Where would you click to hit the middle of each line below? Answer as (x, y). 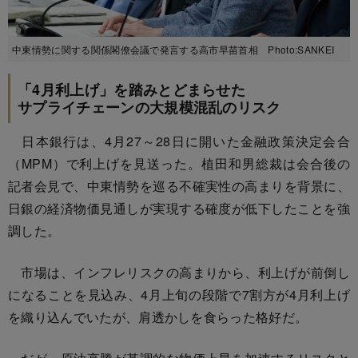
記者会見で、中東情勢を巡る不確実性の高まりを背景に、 (179, 185)
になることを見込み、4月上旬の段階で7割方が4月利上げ (179, 294)
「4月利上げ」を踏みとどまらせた (132, 89)
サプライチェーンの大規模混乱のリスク (149, 107)
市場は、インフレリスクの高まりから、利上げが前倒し (179, 272)
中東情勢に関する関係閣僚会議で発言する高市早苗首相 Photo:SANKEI (173, 49)
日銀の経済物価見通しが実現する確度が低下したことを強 (179, 208)
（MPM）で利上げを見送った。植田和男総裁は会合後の (179, 163)
